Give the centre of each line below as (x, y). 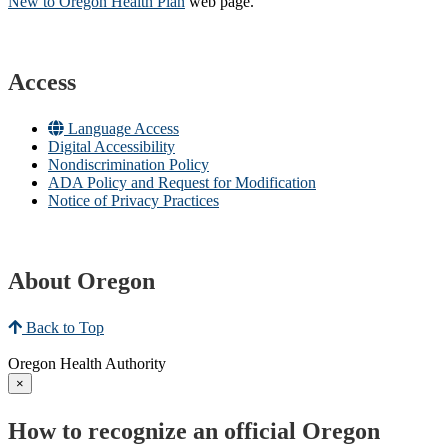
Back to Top (63, 327)
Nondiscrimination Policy (128, 164)
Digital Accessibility (111, 146)
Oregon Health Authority (87, 363)
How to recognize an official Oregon (194, 430)
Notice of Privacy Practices (133, 200)
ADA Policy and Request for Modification (182, 182)
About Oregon (81, 280)
